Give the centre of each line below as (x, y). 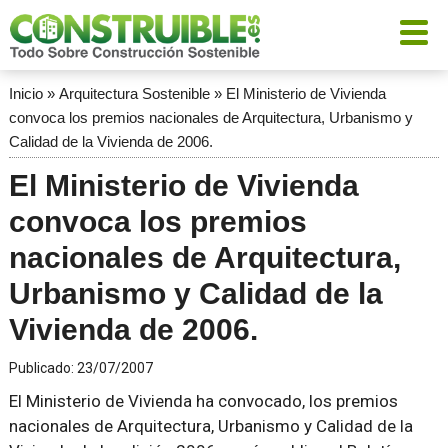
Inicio (25, 93)
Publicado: (42, 368)
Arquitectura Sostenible (134, 93)
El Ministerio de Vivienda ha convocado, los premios (203, 401)
